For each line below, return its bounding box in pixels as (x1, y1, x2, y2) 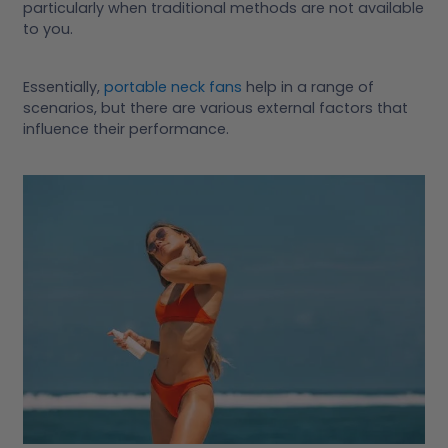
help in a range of (242, 77, 374, 98)
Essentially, (23, 77, 104, 98)
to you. (23, 19, 73, 40)
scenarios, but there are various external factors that (23, 98, 408, 119)
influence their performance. (23, 119, 229, 140)
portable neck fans (104, 77, 242, 98)
